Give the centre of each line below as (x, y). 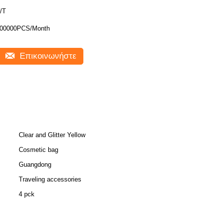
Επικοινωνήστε (47, 56)
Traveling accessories (50, 179)
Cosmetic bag (38, 150)
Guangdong (35, 165)
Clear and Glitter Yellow (52, 135)
